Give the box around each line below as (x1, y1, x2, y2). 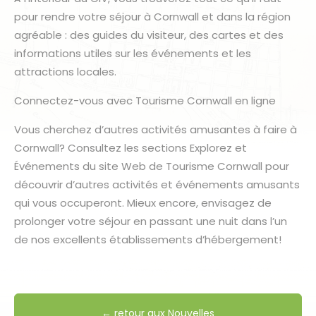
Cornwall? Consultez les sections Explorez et (14, 140, 247, 155)
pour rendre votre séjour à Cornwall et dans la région (14, 8, 291, 24)
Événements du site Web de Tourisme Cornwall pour (14, 158, 289, 174)
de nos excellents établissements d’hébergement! (14, 231, 281, 247)
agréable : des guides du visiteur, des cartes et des (14, 27, 284, 42)
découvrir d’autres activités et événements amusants (14, 176, 300, 192)
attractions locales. (14, 63, 116, 79)
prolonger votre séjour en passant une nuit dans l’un (14, 213, 287, 229)
